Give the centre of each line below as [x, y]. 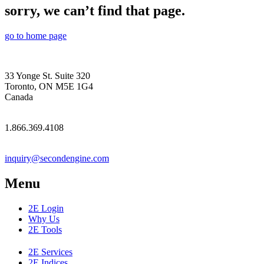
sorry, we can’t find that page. [95, 10]
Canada [19, 97]
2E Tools [45, 229]
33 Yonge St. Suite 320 [47, 75]
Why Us [44, 219]
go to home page [36, 35]
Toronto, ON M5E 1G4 [49, 86]
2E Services [50, 252]
